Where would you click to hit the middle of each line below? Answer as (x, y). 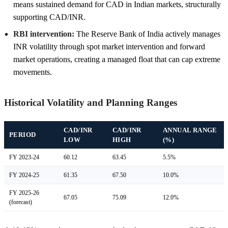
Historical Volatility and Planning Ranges (91, 102)
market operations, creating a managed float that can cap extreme (117, 59)
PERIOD (23, 134)
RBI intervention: (44, 34)
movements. (33, 72)
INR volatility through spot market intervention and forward (109, 46)
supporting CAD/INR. (49, 17)
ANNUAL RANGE (190, 130)
